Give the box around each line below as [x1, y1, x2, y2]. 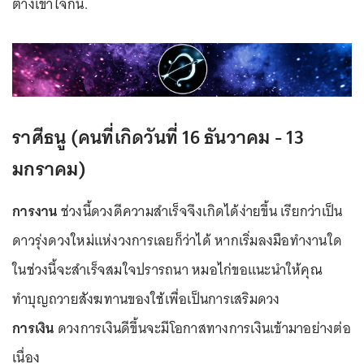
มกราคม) [12, 151, 86, 185]
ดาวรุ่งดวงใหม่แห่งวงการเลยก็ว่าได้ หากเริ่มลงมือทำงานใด [12, 227, 342, 253]
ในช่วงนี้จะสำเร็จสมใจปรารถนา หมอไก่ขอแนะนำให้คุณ [12, 257, 323, 282]
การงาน [12, 198, 58, 223]
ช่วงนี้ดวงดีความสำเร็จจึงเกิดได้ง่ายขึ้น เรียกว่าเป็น [57, 198, 343, 223]
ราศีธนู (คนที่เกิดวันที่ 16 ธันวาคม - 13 [12, 119, 304, 154]
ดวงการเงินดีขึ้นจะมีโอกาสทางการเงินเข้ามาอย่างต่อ [54, 315, 351, 340]
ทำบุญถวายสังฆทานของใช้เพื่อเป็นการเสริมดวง [12, 286, 284, 311]
